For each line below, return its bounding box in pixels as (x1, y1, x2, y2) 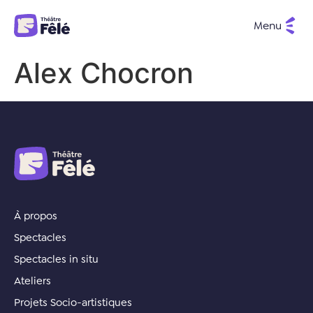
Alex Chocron (14, 55, 194, 90)
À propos (14, 208, 57, 223)
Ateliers (14, 273, 51, 288)
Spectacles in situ (14, 252, 99, 266)
